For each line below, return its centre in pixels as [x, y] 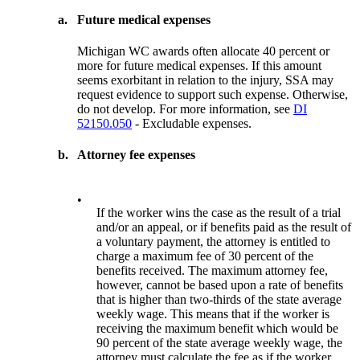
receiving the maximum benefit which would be [218, 328]
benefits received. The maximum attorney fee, [213, 270]
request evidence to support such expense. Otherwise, [213, 95]
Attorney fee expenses [137, 155]
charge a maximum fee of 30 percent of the [205, 256]
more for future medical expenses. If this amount [200, 66]
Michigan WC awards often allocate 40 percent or [204, 51]
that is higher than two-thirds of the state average [219, 299]
